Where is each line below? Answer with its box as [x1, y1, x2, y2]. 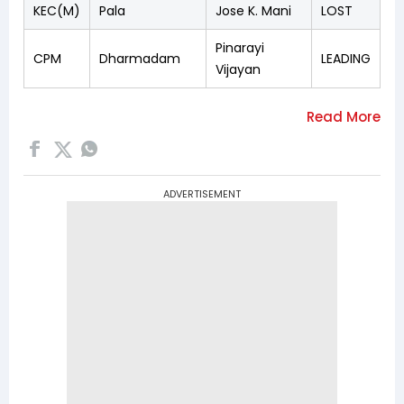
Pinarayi [216, 38, 264, 57]
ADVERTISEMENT [163, 186, 241, 201]
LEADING [321, 49, 371, 68]
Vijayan [216, 60, 261, 78]
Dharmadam [99, 49, 180, 68]
